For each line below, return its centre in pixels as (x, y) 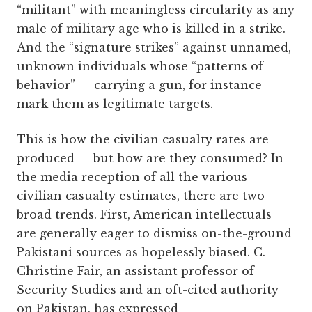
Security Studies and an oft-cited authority (148, 290)
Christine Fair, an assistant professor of (135, 271)
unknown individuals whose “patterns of (140, 67)
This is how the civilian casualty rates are (143, 140)
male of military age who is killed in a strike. (151, 29)
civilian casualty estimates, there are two (141, 196)
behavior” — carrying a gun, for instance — (147, 85)
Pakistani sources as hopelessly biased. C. (141, 252)
